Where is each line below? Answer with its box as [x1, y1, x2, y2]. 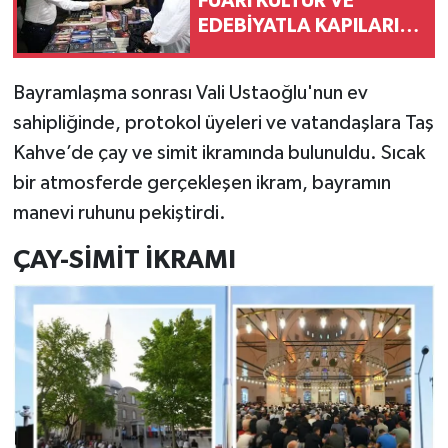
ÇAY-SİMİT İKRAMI [12, 246, 236, 273]
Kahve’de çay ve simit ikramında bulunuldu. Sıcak [12, 142, 425, 163]
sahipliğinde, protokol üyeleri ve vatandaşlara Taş [12, 112, 434, 133]
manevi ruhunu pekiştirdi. [12, 202, 226, 223]
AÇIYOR [198, 41, 271, 62]
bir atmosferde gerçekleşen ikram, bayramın [12, 172, 391, 193]
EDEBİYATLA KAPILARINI [198, 16, 418, 37]
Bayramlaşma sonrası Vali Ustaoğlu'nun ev [12, 82, 368, 103]
